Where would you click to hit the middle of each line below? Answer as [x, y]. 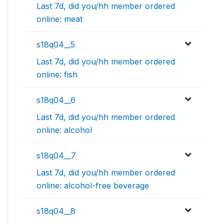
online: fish [57, 74]
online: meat [59, 19]
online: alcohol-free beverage [93, 185]
